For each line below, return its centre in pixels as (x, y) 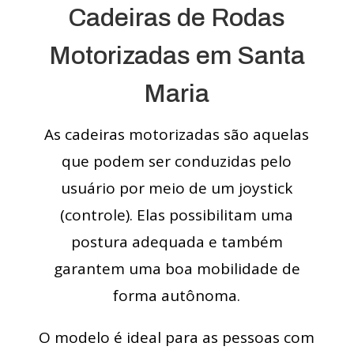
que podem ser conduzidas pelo (177, 162)
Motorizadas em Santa (177, 56)
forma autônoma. (177, 296)
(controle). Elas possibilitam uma (177, 215)
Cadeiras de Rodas (177, 18)
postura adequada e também (177, 242)
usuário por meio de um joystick (177, 188)
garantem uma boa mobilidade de (177, 269)
